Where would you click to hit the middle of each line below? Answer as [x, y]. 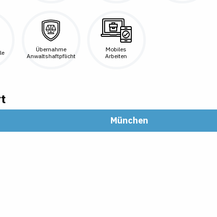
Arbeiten [116, 56]
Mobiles [116, 49]
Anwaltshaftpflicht [51, 56]
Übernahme [51, 49]
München [130, 120]
